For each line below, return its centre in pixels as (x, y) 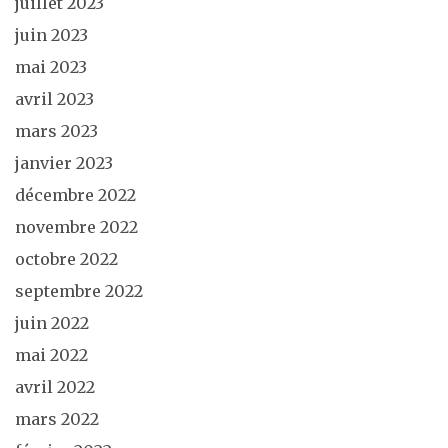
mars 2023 (56, 130)
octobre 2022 (66, 258)
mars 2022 (57, 418)
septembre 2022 (79, 290)
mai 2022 (51, 354)
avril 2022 (55, 386)
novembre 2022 (76, 226)
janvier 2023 (64, 162)
